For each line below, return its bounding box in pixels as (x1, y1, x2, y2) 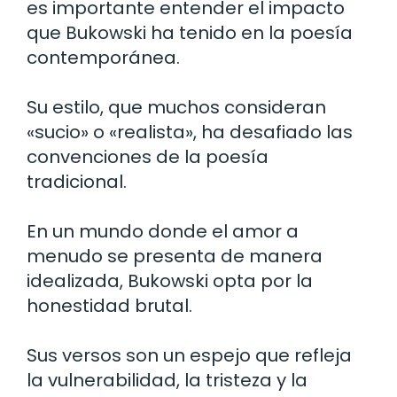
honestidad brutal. (27, 292, 192, 318)
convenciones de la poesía (27, 144, 269, 169)
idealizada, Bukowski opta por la (27, 268, 313, 293)
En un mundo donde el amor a (27, 218, 299, 244)
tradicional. (27, 168, 127, 194)
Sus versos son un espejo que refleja (27, 342, 352, 368)
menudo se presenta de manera (27, 243, 323, 269)
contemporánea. (27, 44, 180, 70)
